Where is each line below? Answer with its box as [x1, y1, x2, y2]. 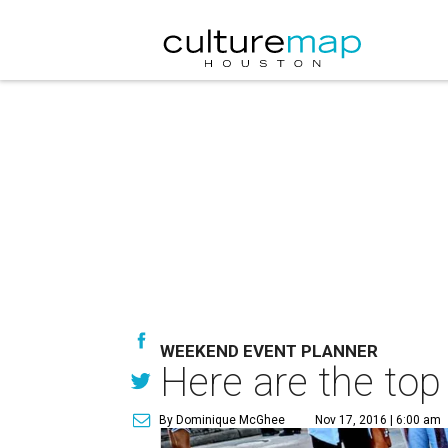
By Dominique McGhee [159, 413, 286, 427]
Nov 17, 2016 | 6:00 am [315, 413, 442, 427]
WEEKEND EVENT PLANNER [160, 341, 379, 361]
